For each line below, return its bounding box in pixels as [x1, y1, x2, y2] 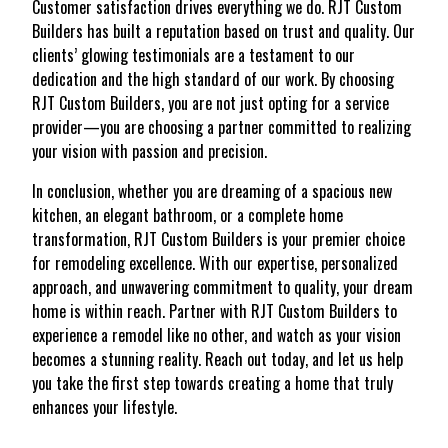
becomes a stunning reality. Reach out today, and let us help [32, 346, 403, 371]
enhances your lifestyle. [32, 394, 177, 419]
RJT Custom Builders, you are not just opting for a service [32, 90, 389, 115]
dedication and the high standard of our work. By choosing [32, 66, 394, 91]
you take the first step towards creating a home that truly [32, 370, 393, 395]
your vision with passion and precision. [32, 138, 267, 163]
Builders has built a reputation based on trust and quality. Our [32, 18, 415, 43]
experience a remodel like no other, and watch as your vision [32, 322, 401, 347]
